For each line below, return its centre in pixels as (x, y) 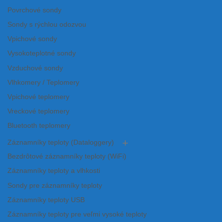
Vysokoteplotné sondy (42, 54)
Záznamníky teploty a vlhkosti (54, 171)
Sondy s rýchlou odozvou (47, 25)
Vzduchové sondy (35, 68)
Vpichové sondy (32, 39)
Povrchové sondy (34, 10)
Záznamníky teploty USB (46, 200)
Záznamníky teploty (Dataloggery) (61, 143)
